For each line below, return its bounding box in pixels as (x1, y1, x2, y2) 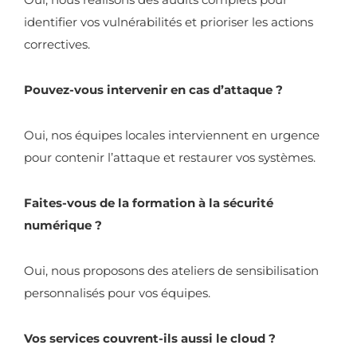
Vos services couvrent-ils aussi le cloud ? (24, 331, 276, 346)
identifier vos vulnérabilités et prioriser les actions (24, 14, 313, 29)
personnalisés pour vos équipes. (24, 285, 210, 300)
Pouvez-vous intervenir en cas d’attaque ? (24, 82, 283, 97)
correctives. (24, 37, 90, 52)
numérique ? (24, 218, 102, 233)
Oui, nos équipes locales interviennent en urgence (24, 127, 320, 143)
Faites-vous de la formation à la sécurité (24, 195, 273, 210)
